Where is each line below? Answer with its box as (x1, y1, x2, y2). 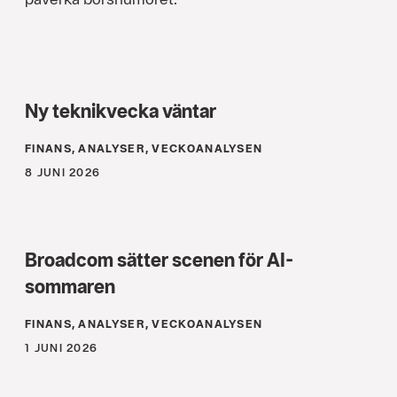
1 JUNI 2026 (25, 341, 98, 355)
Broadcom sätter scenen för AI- (25, 248, 293, 272)
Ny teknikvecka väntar (25, 99, 216, 123)
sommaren (25, 275, 115, 299)
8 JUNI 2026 (25, 166, 101, 180)
